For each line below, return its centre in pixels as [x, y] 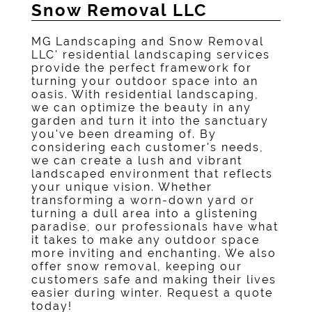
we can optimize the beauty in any [141, 108]
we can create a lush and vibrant [136, 161]
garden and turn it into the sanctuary [150, 121]
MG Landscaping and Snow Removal [147, 41]
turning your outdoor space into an [145, 81]
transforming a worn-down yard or [143, 200]
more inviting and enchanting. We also [154, 253]
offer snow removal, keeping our [136, 266]
